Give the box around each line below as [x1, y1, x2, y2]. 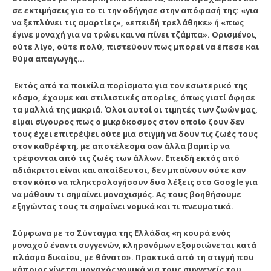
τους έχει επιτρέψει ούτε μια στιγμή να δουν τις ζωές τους [12, 128, 258, 139]
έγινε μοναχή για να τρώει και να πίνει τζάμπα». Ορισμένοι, [12, 28, 257, 40]
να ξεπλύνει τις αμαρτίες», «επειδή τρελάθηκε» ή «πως [12, 16, 244, 28]
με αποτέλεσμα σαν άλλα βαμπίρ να [79, 140, 230, 151]
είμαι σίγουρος [12, 116, 76, 127]
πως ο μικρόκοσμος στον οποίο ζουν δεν [76, 116, 244, 127]
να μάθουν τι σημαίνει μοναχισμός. [12, 188, 156, 200]
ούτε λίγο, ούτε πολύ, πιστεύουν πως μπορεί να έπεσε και [12, 41, 259, 52]
